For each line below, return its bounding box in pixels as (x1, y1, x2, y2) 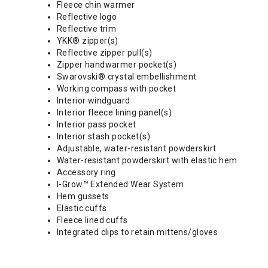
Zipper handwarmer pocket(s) (57, 59, 177, 69)
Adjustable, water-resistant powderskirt (57, 143, 217, 153)
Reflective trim (57, 23, 117, 33)
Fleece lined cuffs (57, 215, 128, 225)
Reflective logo (57, 11, 117, 22)
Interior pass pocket (57, 119, 136, 129)
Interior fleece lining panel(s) (57, 107, 172, 117)
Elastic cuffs (57, 203, 107, 213)
